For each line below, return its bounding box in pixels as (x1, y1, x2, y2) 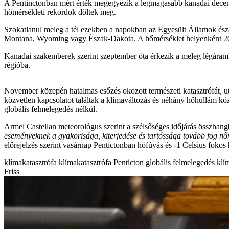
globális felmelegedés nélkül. (4, 104, 97, 113)
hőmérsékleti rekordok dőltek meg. (4, 7, 116, 16)
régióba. (4, 60, 30, 70)
